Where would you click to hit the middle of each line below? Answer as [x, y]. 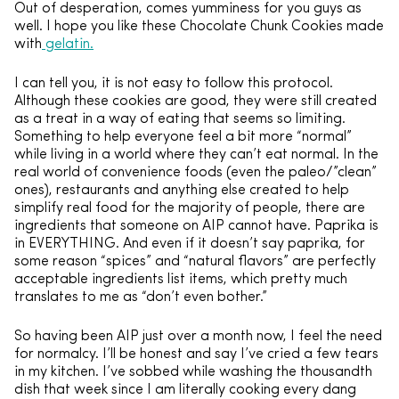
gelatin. [68, 45]
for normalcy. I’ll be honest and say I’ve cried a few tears [196, 354]
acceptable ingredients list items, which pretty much [181, 280]
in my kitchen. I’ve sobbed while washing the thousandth [193, 372]
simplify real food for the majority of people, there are [190, 208]
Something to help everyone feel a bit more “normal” [183, 137]
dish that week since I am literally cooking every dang [185, 390]
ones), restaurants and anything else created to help [182, 191]
